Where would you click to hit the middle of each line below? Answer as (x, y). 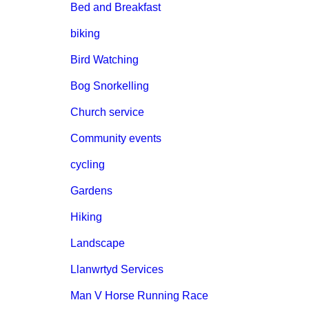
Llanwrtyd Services (117, 270)
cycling (88, 165)
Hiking (86, 217)
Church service (107, 112)
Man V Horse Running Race (139, 296)
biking (85, 34)
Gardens (91, 191)
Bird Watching (104, 60)
